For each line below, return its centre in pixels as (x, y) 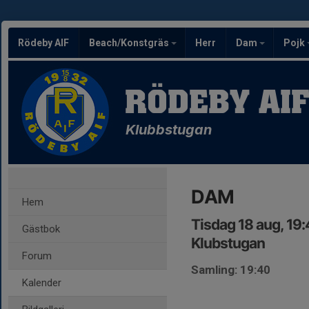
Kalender (42, 283)
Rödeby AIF (43, 43)
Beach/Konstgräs (130, 43)
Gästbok (41, 229)
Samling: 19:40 (231, 270)
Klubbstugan (169, 130)
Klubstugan (228, 243)
